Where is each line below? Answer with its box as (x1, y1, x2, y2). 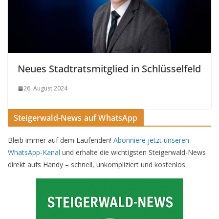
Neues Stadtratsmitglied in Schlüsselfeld (18, 62, 201, 76)
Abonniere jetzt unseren (113, 135, 189, 145)
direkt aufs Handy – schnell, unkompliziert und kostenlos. (8, 160, 187, 170)
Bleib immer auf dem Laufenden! (8, 135, 113, 145)
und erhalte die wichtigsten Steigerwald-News (60, 148, 206, 157)
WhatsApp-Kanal (8, 148, 60, 157)
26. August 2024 (23, 84, 67, 93)
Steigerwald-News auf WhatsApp (14, 112, 138, 124)
